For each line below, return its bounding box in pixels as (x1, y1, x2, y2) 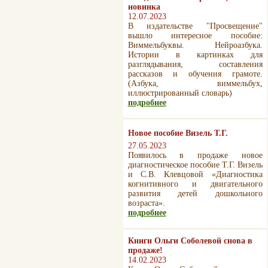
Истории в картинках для (127, 50, 263, 59)
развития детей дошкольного (127, 189, 263, 198)
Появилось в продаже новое (127, 151, 263, 160)
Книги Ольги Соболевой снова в (127, 236, 252, 245)
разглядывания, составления (127, 60, 263, 69)
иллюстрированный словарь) (127, 89, 232, 98)
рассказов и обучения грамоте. (127, 69, 263, 78)
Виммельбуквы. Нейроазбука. (127, 41, 263, 50)
